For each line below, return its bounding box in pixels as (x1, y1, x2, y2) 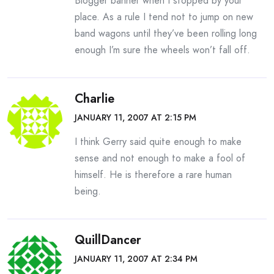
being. (75, 184, 101, 198)
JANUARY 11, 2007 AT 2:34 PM (75, 253, 198, 265)
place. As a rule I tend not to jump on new (75, 10, 253, 24)
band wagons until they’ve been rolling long (75, 26, 257, 40)
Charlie (75, 90, 114, 108)
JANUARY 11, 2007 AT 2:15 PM (75, 111, 196, 124)
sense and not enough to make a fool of (75, 151, 245, 165)
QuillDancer (75, 231, 141, 249)
